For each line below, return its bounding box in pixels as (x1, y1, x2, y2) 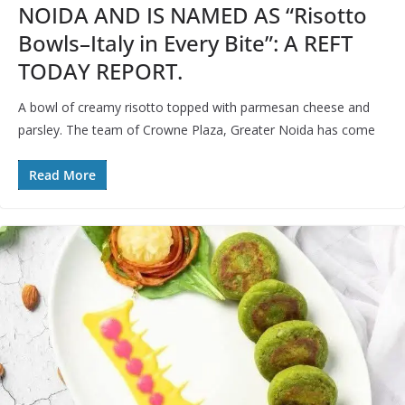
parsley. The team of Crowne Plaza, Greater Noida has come (18, 120, 375, 138)
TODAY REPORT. (18, 55, 183, 86)
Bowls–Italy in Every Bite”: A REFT (18, 27, 353, 58)
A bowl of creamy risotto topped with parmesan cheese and (18, 98, 370, 116)
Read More (29, 165, 96, 184)
